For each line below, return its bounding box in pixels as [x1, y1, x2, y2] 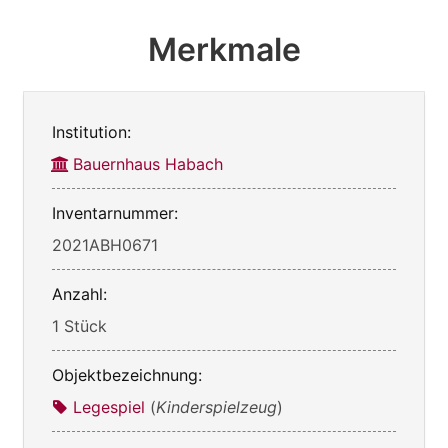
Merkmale [147, 30, 301, 70]
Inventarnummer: [52, 203, 178, 224]
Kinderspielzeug [156, 397, 277, 418]
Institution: [52, 122, 131, 143]
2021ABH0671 [52, 235, 158, 256]
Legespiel [73, 397, 145, 418]
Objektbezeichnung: [52, 365, 202, 386]
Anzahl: [52, 284, 107, 305]
